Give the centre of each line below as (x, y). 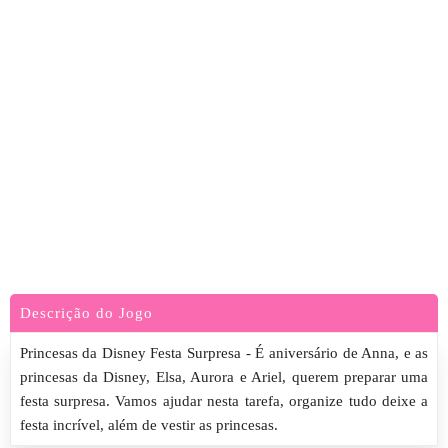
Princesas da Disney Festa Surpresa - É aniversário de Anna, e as (224, 353)
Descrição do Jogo (86, 313)
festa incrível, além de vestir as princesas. (148, 425)
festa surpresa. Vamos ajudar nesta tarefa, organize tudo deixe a (224, 401)
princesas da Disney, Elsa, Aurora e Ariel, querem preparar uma (224, 377)
